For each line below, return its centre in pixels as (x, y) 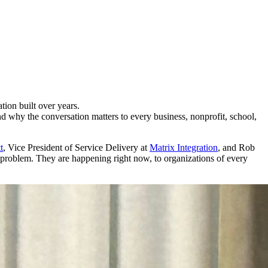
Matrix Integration (184, 147)
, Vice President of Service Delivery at (76, 147)
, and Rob (236, 147)
